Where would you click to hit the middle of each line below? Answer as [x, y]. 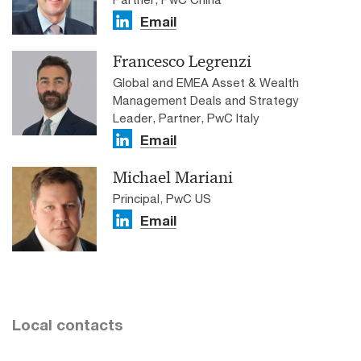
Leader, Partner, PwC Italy [186, 118]
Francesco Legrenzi [182, 62]
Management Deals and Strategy [206, 100]
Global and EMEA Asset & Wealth [206, 83]
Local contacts [68, 325]
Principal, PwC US [162, 199]
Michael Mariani [173, 178]
